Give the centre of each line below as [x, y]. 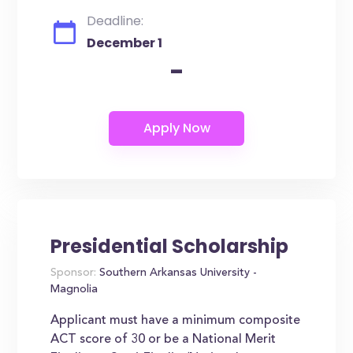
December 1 [125, 43]
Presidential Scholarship [170, 246]
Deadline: [115, 21]
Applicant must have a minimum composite [176, 321]
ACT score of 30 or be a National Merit [163, 340]
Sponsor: [74, 273]
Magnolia [74, 290]
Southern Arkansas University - [177, 273]
